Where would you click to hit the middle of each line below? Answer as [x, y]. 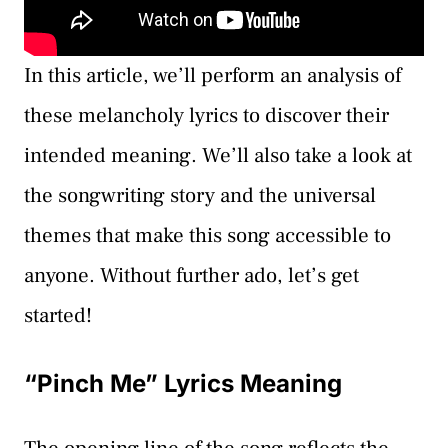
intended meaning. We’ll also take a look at [218, 156]
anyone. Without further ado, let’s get [191, 276]
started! [58, 316]
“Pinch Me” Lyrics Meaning [183, 383]
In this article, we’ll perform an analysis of [212, 76]
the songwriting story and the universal [200, 196]
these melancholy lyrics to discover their [206, 116]
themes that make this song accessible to [207, 236]
